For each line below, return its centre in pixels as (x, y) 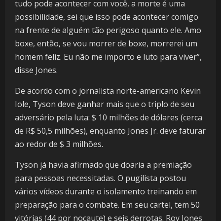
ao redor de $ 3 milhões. (59, 144)
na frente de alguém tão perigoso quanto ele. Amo (108, 30)
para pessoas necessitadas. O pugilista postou (100, 178)
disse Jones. (36, 70)
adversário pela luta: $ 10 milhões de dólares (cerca (109, 118)
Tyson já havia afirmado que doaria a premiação (103, 165)
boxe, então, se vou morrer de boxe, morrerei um (106, 44)
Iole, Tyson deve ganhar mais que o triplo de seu (105, 104)
